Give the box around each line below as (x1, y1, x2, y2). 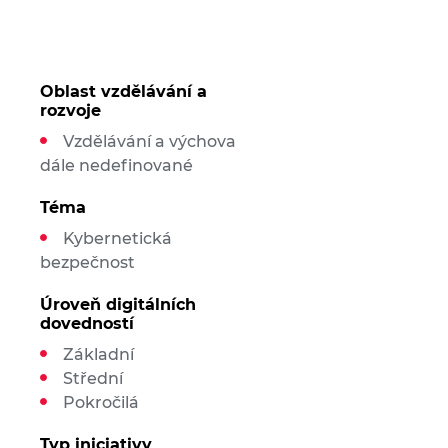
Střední (62, 369, 123, 388)
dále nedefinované (39, 156, 193, 175)
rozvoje (39, 101, 101, 120)
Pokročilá (62, 393, 139, 412)
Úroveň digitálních (39, 295, 196, 314)
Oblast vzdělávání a (39, 82, 207, 101)
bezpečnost (39, 253, 135, 272)
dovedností (39, 314, 134, 333)
